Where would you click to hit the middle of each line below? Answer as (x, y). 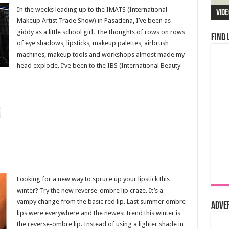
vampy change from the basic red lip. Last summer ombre (101, 202)
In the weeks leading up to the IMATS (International (92, 9)
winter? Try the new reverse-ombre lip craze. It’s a (90, 190)
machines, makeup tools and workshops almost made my (100, 54)
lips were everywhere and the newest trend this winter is (98, 213)
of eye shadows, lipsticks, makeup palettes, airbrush (93, 43)
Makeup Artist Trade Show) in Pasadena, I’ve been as (94, 21)
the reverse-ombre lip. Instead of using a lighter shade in (100, 224)
